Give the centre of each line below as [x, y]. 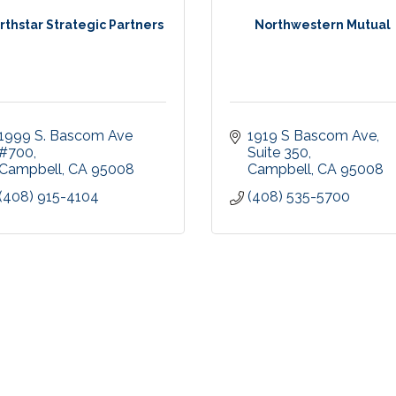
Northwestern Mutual [323, 25]
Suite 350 [278, 152]
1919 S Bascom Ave [312, 136]
